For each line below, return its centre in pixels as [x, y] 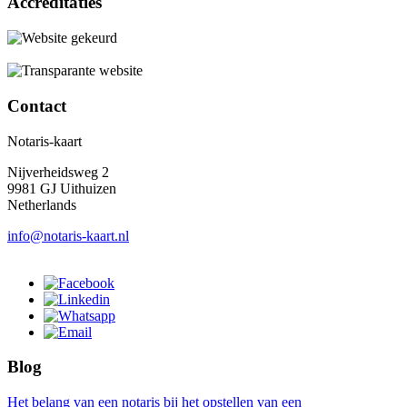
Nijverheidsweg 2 [58, 172]
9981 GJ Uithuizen [62, 188]
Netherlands [42, 204]
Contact [37, 105]
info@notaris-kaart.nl [68, 235]
